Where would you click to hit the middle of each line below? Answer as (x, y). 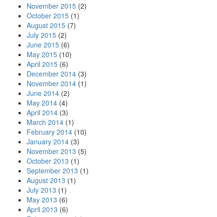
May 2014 (42, 103)
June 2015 (43, 45)
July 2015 (41, 35)
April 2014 (42, 112)
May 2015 (42, 54)
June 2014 (43, 93)
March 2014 (45, 122)
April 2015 (42, 64)
